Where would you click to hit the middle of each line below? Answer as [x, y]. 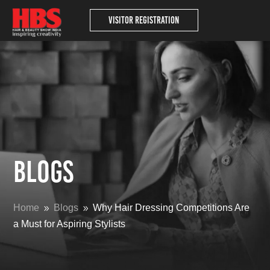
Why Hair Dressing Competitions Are [171, 208]
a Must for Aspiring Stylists [70, 224]
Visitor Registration [144, 20]
